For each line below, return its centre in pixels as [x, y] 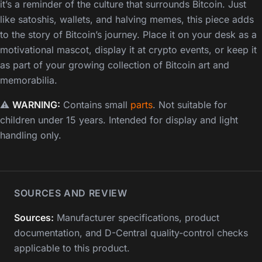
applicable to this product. [72, 248]
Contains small [95, 105]
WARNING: [36, 105]
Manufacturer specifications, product [137, 218]
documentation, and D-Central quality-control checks [131, 233]
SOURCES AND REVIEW [71, 193]
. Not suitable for [190, 105]
